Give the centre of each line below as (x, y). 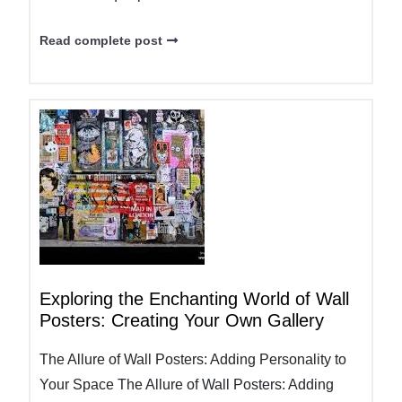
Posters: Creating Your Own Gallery (182, 320)
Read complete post (101, 40)
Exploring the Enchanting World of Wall (194, 299)
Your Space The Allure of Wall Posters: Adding (187, 385)
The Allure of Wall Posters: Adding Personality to (193, 359)
